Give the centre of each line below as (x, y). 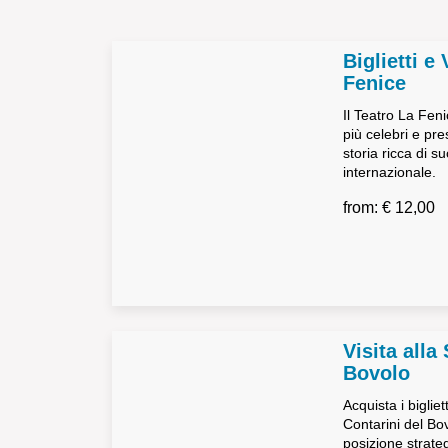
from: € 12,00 (388, 207)
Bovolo (376, 373)
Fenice (374, 83)
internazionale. (389, 172)
